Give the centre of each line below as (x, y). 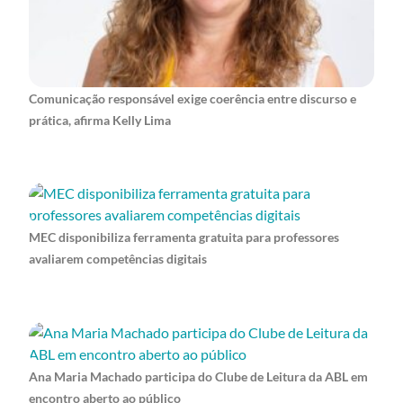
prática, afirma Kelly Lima (100, 120)
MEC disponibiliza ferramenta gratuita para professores (184, 237)
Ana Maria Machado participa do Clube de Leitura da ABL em (198, 376)
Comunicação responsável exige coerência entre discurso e (193, 98)
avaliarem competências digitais (118, 259)
